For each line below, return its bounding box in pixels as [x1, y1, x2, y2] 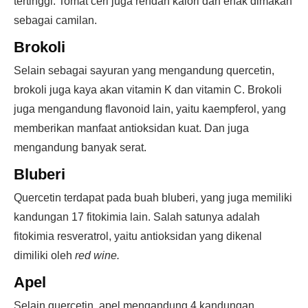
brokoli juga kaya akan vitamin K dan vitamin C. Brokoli [14, 84, 282, 96]
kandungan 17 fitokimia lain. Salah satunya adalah [14, 211, 260, 223]
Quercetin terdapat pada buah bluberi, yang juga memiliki [14, 192, 292, 203]
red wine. [75, 250, 120, 261]
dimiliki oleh [14, 250, 75, 261]
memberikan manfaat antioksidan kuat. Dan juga [14, 122, 249, 134]
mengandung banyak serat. [14, 142, 146, 153]
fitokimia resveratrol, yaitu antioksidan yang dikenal [14, 230, 262, 242]
